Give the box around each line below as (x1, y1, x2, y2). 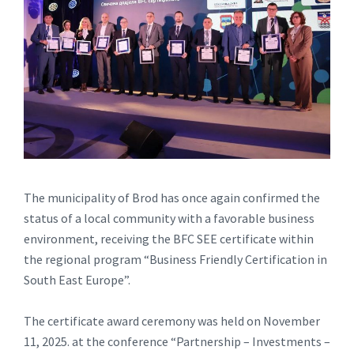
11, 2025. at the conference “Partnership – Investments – (24, 333, 330, 349)
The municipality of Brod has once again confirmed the (24, 189, 320, 205)
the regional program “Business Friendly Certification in (24, 250, 327, 267)
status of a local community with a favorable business (24, 209, 314, 226)
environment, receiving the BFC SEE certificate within (24, 230, 314, 247)
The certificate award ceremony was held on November (24, 312, 320, 329)
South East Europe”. (24, 271, 130, 288)
